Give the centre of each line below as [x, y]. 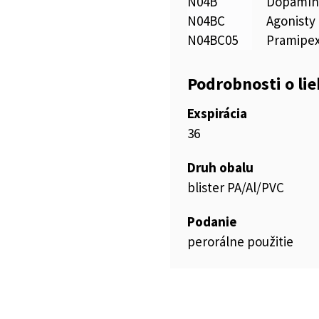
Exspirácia [217, 113]
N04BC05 [213, 40]
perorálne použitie [240, 241]
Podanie [212, 221]
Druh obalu [220, 167]
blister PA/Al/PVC [236, 187]
